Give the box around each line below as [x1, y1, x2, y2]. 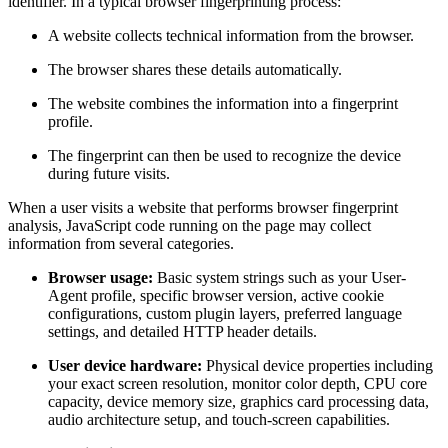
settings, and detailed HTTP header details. [48, 323, 317, 341]
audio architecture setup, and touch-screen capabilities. [48, 411, 390, 429]
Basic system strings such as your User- [153, 269, 406, 287]
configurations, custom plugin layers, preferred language [48, 305, 402, 323]
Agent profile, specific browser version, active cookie [48, 287, 384, 305]
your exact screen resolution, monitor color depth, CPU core [48, 375, 427, 393]
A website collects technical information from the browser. [48, 27, 414, 45]
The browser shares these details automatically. [48, 61, 342, 79]
